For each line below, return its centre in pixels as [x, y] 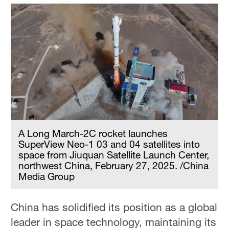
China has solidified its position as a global [114, 207]
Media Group [47, 176]
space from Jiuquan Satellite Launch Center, [114, 155]
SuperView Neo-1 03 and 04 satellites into [109, 144]
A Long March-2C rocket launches [93, 133]
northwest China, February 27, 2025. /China [114, 166]
